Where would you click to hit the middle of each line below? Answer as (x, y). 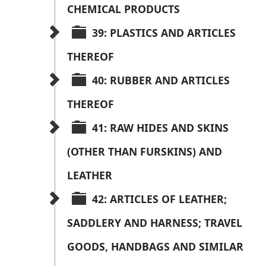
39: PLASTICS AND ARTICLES (165, 33)
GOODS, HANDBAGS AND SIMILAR (157, 247)
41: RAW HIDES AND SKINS (162, 128)
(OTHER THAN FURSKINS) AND (146, 152)
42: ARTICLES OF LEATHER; (161, 199)
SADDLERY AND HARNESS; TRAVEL (156, 223)
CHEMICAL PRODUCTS (123, 9)
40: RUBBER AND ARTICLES (162, 80)
